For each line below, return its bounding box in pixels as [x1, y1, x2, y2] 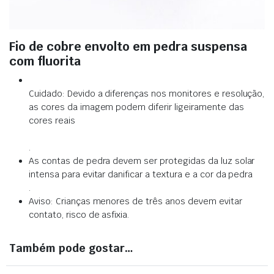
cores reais [29, 114, 75, 126]
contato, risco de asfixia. [29, 209, 130, 220]
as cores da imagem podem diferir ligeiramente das [29, 101, 244, 113]
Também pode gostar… [9, 240, 133, 255]
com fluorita [9, 53, 81, 69]
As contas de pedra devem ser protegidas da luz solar [29, 155, 255, 166]
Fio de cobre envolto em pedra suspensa [9, 38, 247, 54]
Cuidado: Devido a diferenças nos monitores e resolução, [29, 87, 265, 99]
